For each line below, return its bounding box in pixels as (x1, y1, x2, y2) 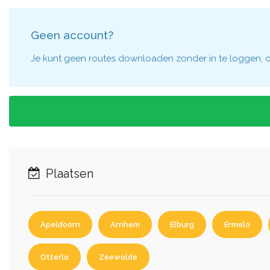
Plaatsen (43, 166, 93, 181)
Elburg (170, 220, 194, 229)
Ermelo (224, 220, 250, 229)
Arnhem (110, 220, 140, 229)
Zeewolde (99, 253, 137, 262)
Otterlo (40, 253, 69, 262)
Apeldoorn (40, 220, 80, 229)
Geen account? (31, 28, 113, 42)
